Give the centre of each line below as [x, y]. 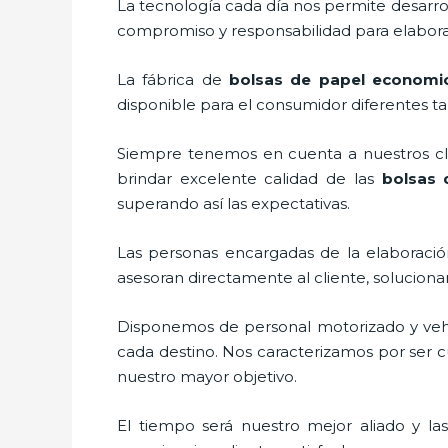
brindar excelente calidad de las [249, 178]
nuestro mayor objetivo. [215, 376]
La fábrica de [173, 79]
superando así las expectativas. [233, 203]
